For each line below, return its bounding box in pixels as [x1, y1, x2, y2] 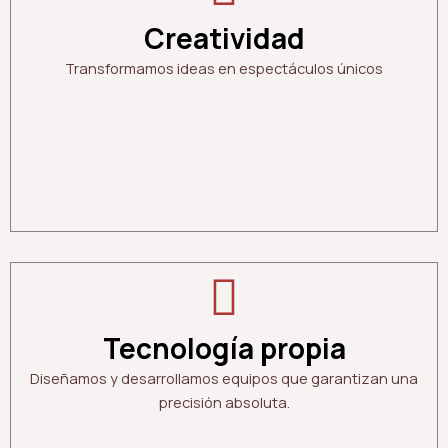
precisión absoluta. [158, 392, 290, 413]
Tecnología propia [102, 329, 346, 368]
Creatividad [143, 19, 305, 58]
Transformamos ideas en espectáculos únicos [65, 58, 383, 79]
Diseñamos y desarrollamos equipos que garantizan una [30, 368, 418, 389]
